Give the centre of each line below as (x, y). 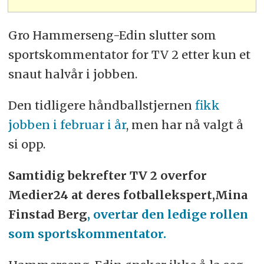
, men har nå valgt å (184, 125)
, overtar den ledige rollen (167, 214)
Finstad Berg (47, 214)
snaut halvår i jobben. (72, 74)
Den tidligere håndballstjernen (101, 105)
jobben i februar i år (67, 125)
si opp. (27, 144)
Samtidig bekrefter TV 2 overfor (107, 176)
